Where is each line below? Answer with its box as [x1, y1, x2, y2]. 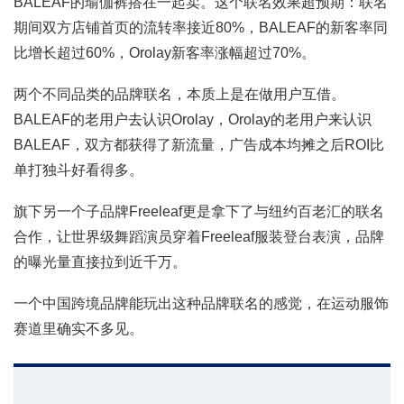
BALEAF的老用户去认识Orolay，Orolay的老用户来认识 [14, 112, 372, 128]
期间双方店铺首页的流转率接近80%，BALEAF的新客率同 [14, 20, 388, 36]
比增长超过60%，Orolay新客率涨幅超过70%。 [14, 45, 316, 61]
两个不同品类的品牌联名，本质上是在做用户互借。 [14, 87, 345, 103]
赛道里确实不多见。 [14, 321, 143, 337]
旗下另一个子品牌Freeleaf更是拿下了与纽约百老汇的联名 [14, 204, 384, 220]
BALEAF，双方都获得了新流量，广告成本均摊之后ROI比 [14, 137, 384, 153]
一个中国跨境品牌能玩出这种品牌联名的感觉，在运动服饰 [14, 296, 389, 312]
